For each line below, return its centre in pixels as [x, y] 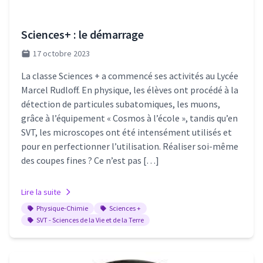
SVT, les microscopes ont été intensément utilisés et [127, 132]
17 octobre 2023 [61, 53]
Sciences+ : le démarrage [82, 34]
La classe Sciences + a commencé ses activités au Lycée [130, 76]
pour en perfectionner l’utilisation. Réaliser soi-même [130, 146]
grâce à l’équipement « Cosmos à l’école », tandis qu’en [129, 118]
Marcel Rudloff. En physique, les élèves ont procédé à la [130, 90]
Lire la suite [41, 192]
